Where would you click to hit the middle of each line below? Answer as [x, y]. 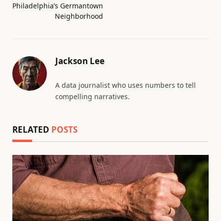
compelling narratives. [92, 96]
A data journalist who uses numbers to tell [126, 85]
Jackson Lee [80, 61]
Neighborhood [79, 16]
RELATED [32, 129]
